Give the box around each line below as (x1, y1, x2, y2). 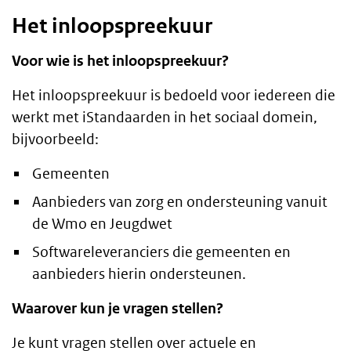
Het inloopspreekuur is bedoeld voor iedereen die (12, 86, 335, 105)
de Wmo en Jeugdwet (32, 215, 172, 233)
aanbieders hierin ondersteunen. (32, 265, 246, 284)
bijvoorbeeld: (12, 130, 99, 149)
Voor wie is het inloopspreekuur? (12, 52, 229, 71)
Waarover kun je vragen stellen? (12, 299, 223, 318)
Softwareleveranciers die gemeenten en (32, 243, 291, 262)
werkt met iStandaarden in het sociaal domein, (12, 108, 317, 127)
